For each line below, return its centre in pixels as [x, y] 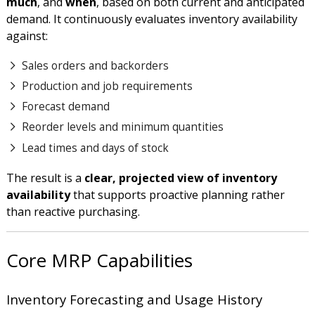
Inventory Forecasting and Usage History [134, 300]
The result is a [45, 178]
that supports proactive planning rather [177, 194]
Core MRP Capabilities [99, 261]
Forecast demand [65, 107]
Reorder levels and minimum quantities [122, 127]
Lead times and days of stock [95, 147]
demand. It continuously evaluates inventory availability [152, 19]
